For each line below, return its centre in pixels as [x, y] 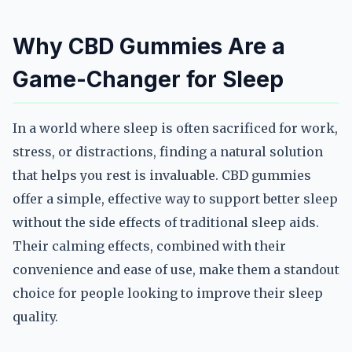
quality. [35, 317]
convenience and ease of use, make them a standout [176, 269]
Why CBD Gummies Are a [149, 46]
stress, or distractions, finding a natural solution [168, 152]
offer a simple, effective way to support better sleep [175, 199]
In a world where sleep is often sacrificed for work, [175, 128]
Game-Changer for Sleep [148, 79]
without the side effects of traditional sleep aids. [166, 222]
